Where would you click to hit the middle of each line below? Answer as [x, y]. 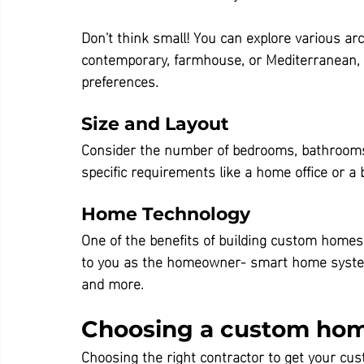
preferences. [120, 80]
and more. [113, 282]
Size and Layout [155, 123]
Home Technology [166, 214]
